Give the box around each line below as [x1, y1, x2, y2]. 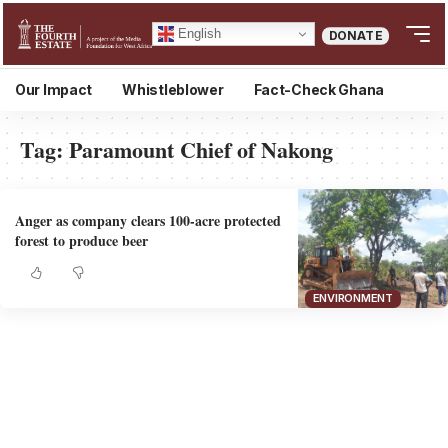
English [174, 25, 221, 41]
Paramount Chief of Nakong [69, 133, 333, 166]
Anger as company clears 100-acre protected [14, 210, 281, 232]
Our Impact [15, 81, 93, 98]
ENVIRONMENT [312, 291, 393, 306]
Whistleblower [122, 81, 224, 98]
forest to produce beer [14, 230, 148, 252]
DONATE [328, 28, 383, 44]
